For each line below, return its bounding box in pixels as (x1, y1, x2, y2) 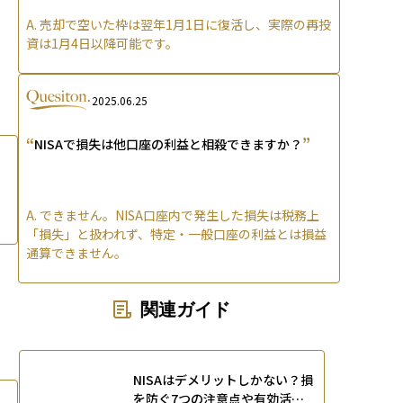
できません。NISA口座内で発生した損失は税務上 (40, 206, 319, 225)
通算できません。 (26, 244, 127, 263)
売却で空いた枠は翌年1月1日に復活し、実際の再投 (40, 15, 331, 34)
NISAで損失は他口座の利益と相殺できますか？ (34, 135, 302, 154)
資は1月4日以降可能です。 (26, 34, 178, 53)
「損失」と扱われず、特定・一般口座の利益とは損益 (26, 225, 327, 244)
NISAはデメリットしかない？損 (133, 371, 314, 390)
